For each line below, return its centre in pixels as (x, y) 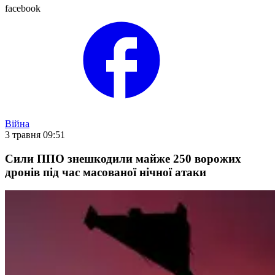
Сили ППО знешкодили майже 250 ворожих (123, 158)
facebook (23, 8)
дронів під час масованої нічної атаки (106, 172)
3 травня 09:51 (35, 135)
